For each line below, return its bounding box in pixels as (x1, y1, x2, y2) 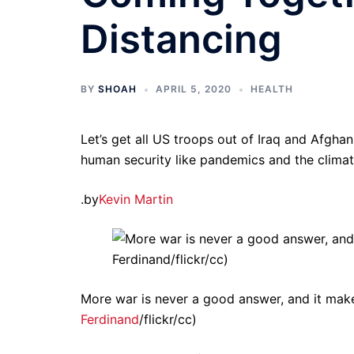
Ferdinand (81, 311, 139, 327)
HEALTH (250, 83, 293, 95)
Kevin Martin (99, 191, 173, 207)
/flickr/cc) (139, 311, 197, 327)
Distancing (81, 16, 282, 62)
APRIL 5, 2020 (156, 83, 232, 95)
